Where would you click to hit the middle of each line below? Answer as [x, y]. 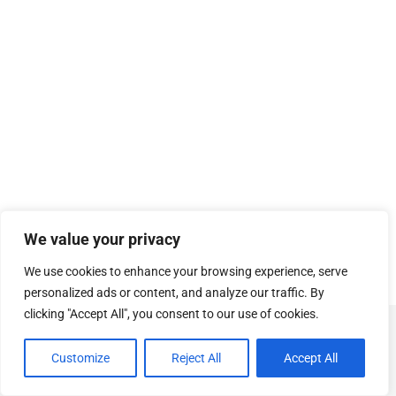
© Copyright [166, 340]
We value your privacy [102, 239]
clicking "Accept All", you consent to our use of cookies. [171, 314]
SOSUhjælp [231, 340]
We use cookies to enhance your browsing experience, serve [186, 271]
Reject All [197, 358]
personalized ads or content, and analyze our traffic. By [174, 293]
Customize [81, 358]
